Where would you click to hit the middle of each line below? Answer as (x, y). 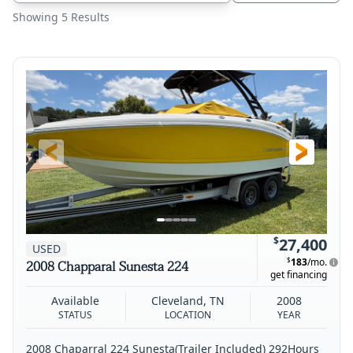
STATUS (76, 314)
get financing (299, 274)
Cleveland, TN (188, 300)
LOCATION (188, 314)
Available (76, 300)
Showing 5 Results (61, 17)
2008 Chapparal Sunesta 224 (107, 267)
